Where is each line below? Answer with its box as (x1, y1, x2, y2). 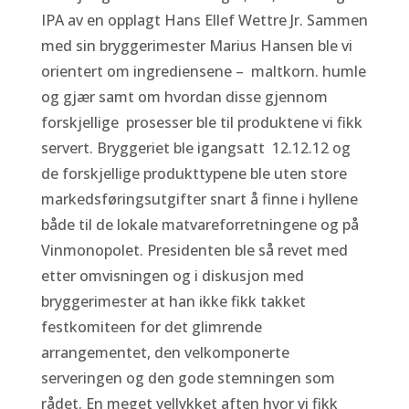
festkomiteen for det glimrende (40, 317, 262, 337)
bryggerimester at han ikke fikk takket (40, 291, 306, 311)
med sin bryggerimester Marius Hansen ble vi (40, 36, 352, 56)
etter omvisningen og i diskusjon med (40, 266, 304, 286)
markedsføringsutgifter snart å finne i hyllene (40, 189, 358, 209)
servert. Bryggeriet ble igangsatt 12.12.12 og (40, 138, 351, 158)
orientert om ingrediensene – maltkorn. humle (40, 61, 366, 81)
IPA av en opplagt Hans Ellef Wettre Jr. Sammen (40, 10, 368, 30)
